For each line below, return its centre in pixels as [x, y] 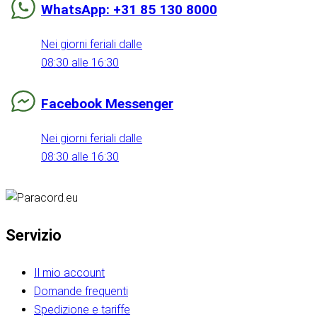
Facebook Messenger [107, 104]
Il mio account [69, 273]
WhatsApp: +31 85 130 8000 [129, 10]
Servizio [34, 236]
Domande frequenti [81, 292]
